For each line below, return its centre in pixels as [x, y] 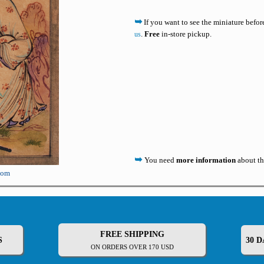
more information [206, 160]
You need [160, 160]
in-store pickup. [186, 34]
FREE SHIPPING [132, 234]
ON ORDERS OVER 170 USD [132, 247]
